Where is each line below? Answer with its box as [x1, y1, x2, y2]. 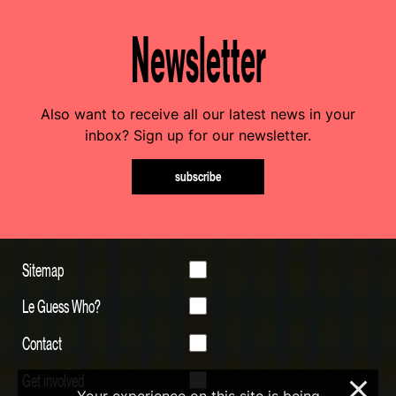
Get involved [22, 369, 85, 392]
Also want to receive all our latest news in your [41, 105, 355, 124]
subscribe [174, 168, 222, 184]
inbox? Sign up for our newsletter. [85, 126, 311, 145]
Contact [22, 331, 62, 355]
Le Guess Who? [22, 294, 101, 318]
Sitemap [22, 257, 65, 281]
